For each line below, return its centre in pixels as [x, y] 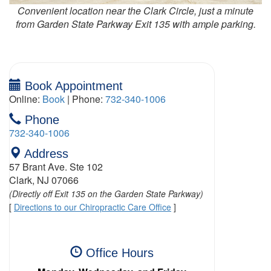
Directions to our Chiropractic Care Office [93, 207]
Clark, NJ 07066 [44, 180]
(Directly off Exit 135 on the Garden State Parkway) [106, 194]
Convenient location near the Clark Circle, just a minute [135, 11]
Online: [26, 99]
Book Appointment [72, 86]
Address [45, 154]
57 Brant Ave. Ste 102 [56, 167]
